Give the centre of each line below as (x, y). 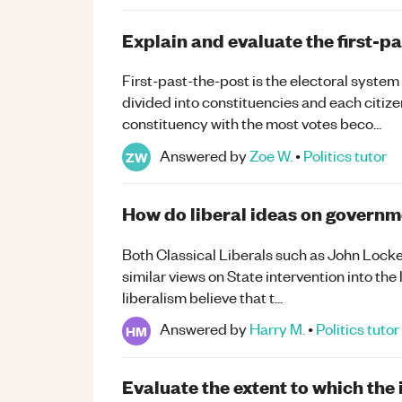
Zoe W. (271, 155)
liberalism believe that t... (202, 297)
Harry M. (277, 329)
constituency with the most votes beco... (252, 123)
